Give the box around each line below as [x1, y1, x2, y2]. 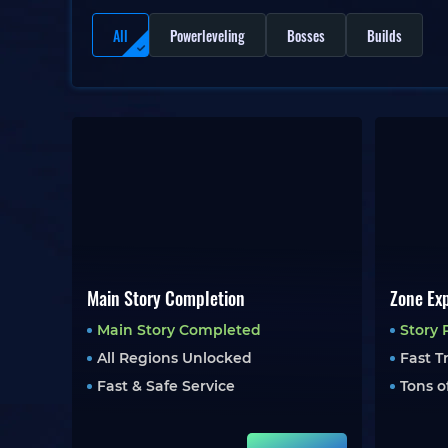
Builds [367, 24, 402, 46]
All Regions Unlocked [97, 349, 252, 367]
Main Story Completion [87, 285, 245, 311]
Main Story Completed [97, 321, 261, 339]
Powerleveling [170, 24, 245, 46]
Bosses [287, 24, 325, 46]
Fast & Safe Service [97, 377, 235, 395]
